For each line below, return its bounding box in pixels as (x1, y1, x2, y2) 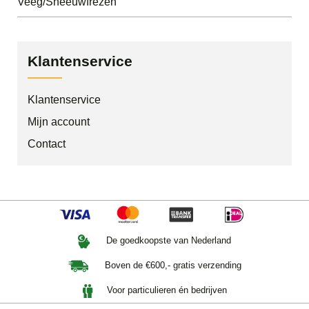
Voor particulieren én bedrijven (104, 285, 227, 296)
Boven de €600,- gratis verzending (102, 260, 241, 271)
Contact (28, 138, 66, 150)
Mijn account (28, 116, 90, 128)
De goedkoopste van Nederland (103, 235, 231, 246)
